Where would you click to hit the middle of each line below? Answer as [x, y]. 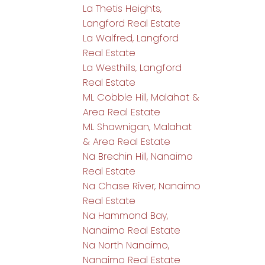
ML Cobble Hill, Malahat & [141, 98]
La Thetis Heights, [122, 9]
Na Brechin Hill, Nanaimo [138, 157]
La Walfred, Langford [131, 38]
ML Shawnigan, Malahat [138, 127]
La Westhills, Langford [132, 68]
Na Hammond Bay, [126, 216]
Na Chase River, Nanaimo [142, 186]
